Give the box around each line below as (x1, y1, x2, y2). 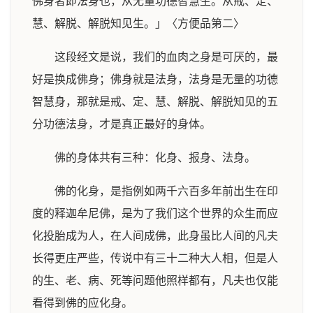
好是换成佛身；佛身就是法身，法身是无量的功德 (32, 73, 278, 85)
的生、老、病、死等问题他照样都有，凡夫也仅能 (32, 275, 278, 286)
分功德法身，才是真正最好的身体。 (32, 118, 211, 130)
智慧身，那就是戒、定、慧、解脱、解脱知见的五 (32, 96, 278, 108)
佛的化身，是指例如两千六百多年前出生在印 (54, 185, 278, 197)
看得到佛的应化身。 (32, 297, 133, 309)
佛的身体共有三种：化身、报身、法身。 (54, 152, 256, 163)
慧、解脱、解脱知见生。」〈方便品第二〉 (32, 17, 245, 29)
